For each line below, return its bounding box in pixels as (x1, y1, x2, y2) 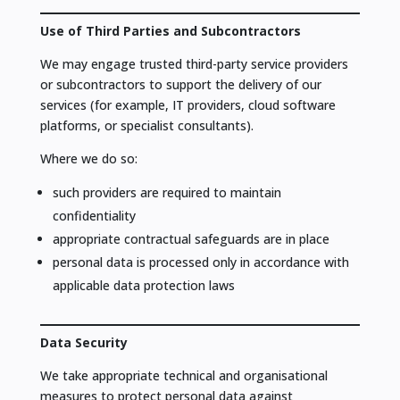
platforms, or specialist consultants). (39, 117, 254, 135)
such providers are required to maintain (52, 184, 281, 202)
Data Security (39, 334, 128, 352)
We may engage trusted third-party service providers (39, 55, 348, 73)
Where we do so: (39, 150, 137, 168)
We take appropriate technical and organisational (39, 367, 328, 385)
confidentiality (52, 207, 136, 225)
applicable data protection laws (52, 277, 235, 295)
